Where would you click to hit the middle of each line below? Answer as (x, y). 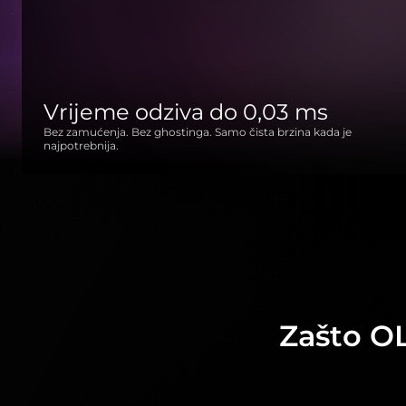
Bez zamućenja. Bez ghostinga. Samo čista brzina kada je (198, 132)
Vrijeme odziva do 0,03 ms (186, 112)
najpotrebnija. (81, 145)
